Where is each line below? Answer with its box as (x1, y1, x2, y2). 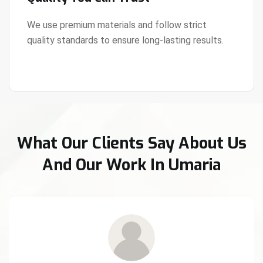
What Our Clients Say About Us (16, 132, 247, 154)
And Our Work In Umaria (42, 154, 221, 176)
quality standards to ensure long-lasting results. (27, 34, 224, 46)
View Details (27, 41, 83, 54)
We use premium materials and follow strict (27, 19, 207, 31)
